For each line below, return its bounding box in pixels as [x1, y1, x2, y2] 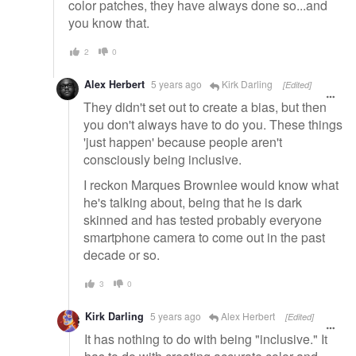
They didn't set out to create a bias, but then [83, 98, 327, 117]
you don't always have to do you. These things [83, 115, 342, 134]
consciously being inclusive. [83, 150, 242, 169]
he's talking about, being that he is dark [83, 192, 302, 211]
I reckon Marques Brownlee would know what [83, 175, 339, 194]
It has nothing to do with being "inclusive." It [84, 329, 327, 348]
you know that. [68, 13, 149, 32]
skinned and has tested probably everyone [83, 210, 322, 229]
